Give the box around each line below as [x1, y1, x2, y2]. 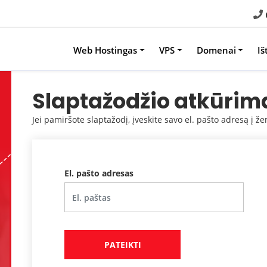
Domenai [196, 44, 236, 56]
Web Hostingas [73, 44, 137, 56]
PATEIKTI [104, 239, 141, 250]
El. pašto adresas [64, 167, 133, 179]
